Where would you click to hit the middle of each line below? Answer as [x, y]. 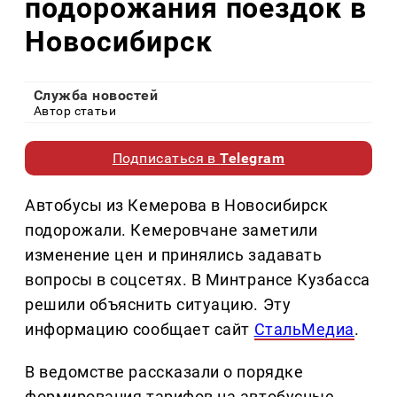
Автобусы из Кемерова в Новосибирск [177, 206]
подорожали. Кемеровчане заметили [171, 230]
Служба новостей [96, 96]
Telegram [253, 159]
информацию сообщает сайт [140, 330]
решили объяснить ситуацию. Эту [158, 305]
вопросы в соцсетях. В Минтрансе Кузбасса [198, 280]
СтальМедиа [304, 330]
